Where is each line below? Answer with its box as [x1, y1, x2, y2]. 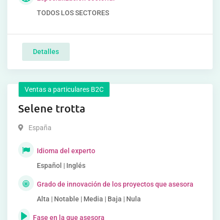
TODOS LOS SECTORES [37, 9, 109, 17]
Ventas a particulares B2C [25, 85, 104, 93]
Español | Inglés [37, 162, 85, 169]
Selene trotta [18, 102, 85, 115]
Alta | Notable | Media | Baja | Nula [37, 195, 141, 203]
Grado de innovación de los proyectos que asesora [37, 180, 193, 188]
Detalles [33, 48, 59, 55]
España [28, 124, 52, 132]
